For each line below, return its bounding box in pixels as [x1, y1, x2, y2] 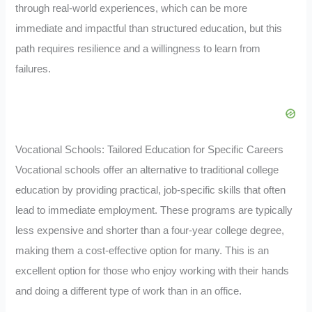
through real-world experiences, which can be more [15, 2, 248, 14]
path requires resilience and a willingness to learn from [15, 42, 261, 54]
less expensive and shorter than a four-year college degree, [15, 224, 285, 236]
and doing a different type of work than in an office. [15, 285, 242, 297]
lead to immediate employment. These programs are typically [15, 204, 293, 216]
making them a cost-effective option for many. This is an [15, 244, 270, 256]
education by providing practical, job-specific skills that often [15, 184, 286, 196]
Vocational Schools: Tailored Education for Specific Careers [15, 143, 284, 155]
